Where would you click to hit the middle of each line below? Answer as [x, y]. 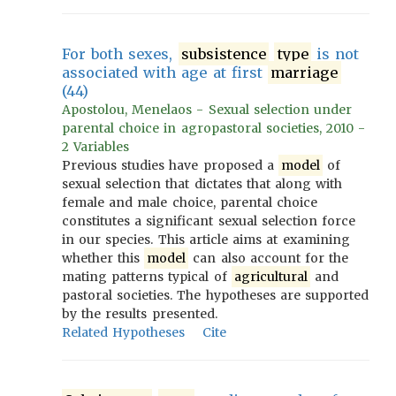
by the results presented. [140, 314]
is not [335, 54]
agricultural [270, 277]
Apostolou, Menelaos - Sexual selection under [207, 110]
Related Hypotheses [124, 332]
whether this [103, 258]
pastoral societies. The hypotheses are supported [216, 295]
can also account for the [269, 258]
